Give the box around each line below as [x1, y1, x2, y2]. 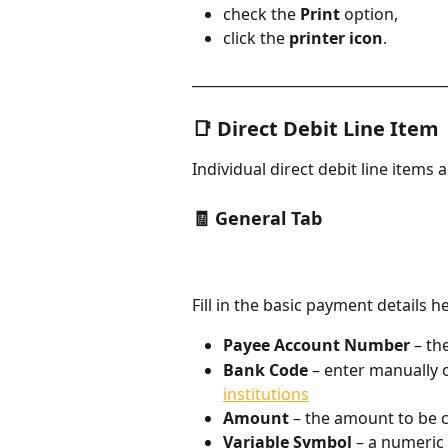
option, [340, 2, 398, 25]
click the [223, 27, 289, 50]
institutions [223, 382, 309, 405]
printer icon [289, 27, 383, 50]
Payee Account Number [223, 334, 410, 357]
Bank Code [223, 358, 308, 381]
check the [223, 2, 300, 25]
